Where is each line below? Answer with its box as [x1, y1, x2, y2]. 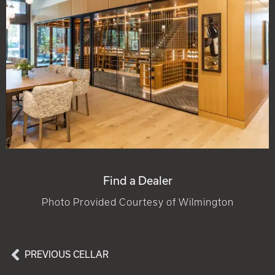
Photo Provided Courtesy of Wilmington [41, 197, 234, 208]
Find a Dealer [103, 174, 172, 188]
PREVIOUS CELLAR [25, 249, 109, 260]
